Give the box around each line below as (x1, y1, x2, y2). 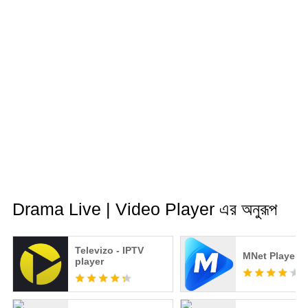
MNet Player (242, 250, 298, 262)
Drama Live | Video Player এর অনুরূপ (12, 199, 277, 219)
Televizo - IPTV (74, 245, 144, 256)
